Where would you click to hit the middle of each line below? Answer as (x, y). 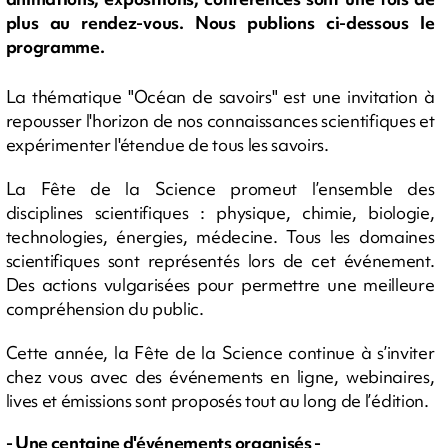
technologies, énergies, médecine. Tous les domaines (220, 236)
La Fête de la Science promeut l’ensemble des (220, 188)
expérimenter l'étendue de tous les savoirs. (167, 144)
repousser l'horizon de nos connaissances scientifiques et (220, 120)
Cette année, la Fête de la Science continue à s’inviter (220, 352)
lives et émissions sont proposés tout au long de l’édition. (217, 400)
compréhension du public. (104, 308)
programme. (55, 47)
